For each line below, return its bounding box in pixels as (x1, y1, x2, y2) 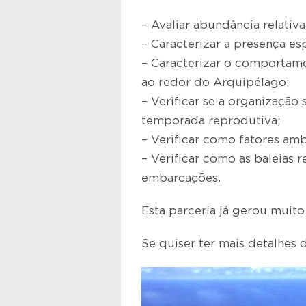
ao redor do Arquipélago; (141, 76, 289, 88)
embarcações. (141, 171, 221, 184)
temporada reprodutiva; (141, 114, 280, 126)
